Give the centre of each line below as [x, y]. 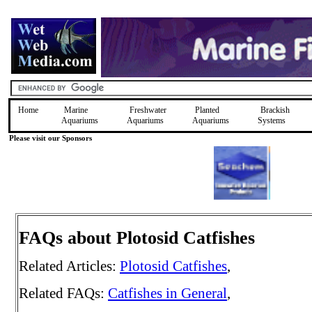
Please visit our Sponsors [50, 138]
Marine [76, 110]
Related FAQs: [63, 293]
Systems [272, 120]
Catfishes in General [167, 293]
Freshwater [148, 110]
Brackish [275, 110]
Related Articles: [69, 266]
